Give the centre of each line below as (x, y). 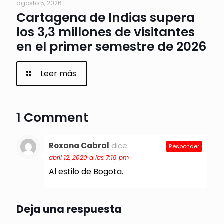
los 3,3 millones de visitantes (106, 32)
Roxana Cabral (79, 145)
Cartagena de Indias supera (106, 17)
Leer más (59, 73)
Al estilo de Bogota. (86, 171)
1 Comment (52, 117)
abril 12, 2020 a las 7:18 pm (89, 157)
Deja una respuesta (69, 209)
